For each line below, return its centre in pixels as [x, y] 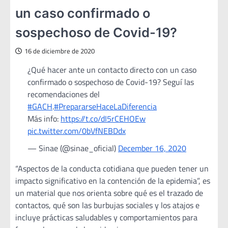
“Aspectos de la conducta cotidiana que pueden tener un [112, 169]
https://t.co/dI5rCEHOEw [103, 119]
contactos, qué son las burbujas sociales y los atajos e [107, 205]
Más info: [44, 119]
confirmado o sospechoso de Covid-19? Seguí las [111, 82]
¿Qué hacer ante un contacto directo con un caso [112, 70]
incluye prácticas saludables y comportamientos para [106, 218]
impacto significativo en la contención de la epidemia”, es [113, 181]
